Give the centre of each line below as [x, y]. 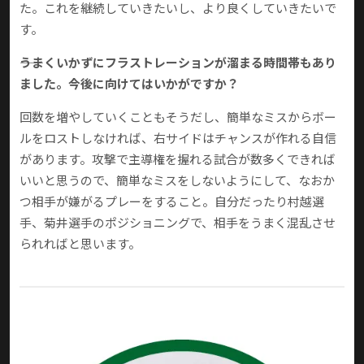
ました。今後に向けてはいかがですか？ [129, 84]
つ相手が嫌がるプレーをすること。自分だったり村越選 [172, 201]
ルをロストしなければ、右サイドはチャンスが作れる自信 [178, 138]
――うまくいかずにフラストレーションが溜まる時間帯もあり [178, 63]
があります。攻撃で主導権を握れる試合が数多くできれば [178, 159]
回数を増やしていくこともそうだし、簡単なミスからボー [178, 117]
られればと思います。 [80, 244]
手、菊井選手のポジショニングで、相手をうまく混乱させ [178, 223]
